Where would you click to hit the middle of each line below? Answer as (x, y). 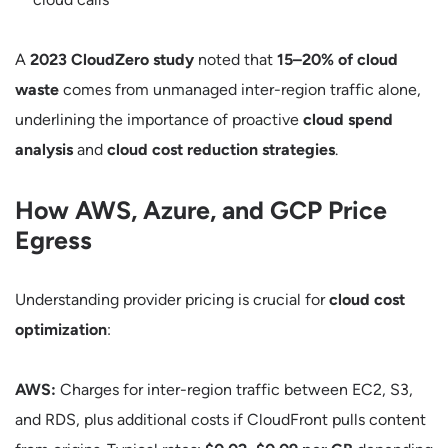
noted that (235, 59)
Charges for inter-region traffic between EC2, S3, (234, 389)
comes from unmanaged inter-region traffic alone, (240, 89)
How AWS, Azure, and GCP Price (201, 210)
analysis (44, 149)
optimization (61, 329)
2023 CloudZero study (112, 59)
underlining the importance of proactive (159, 119)
